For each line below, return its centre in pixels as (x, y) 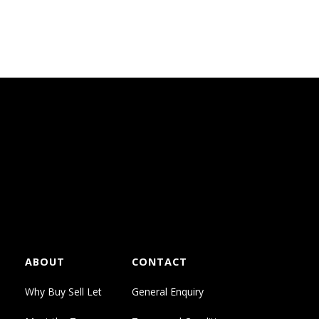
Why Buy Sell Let (63, 292)
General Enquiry (168, 292)
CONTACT (160, 262)
